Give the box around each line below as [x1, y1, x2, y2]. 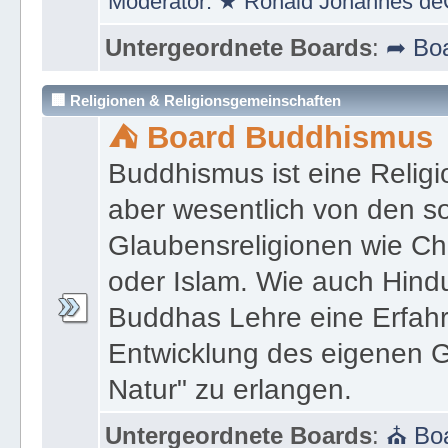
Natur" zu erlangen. [108, 373, 353, 405]
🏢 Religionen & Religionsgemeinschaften [50, 91, 341, 109]
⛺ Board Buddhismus [108, 119, 434, 155]
